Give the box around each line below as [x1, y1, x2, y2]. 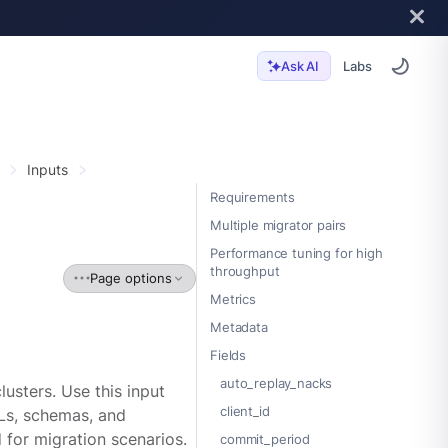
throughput [210, 263, 280, 280]
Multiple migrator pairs [210, 217, 347, 234]
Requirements [210, 189, 296, 206]
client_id [220, 403, 270, 420]
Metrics [210, 291, 256, 308]
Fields [210, 347, 247, 364]
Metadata [210, 319, 268, 336]
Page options [89, 269, 172, 286]
